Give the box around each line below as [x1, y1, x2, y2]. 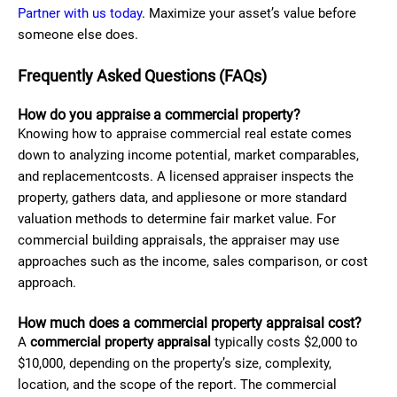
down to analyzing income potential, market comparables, [18, 147, 359, 164]
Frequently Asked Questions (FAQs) [18, 66, 267, 86]
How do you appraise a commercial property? [18, 106, 300, 124]
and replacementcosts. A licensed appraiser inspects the [18, 168, 354, 185]
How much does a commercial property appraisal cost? [18, 315, 362, 332]
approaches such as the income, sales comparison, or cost [18, 253, 368, 270]
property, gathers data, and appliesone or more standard [18, 190, 346, 206]
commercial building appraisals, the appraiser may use [18, 232, 339, 249]
